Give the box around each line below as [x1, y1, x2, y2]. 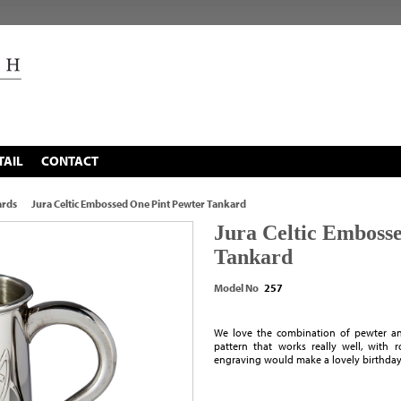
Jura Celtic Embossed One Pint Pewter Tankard [31, 197, 246, 210]
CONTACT [41, 152, 98, 169]
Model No [214, 281, 259, 294]
